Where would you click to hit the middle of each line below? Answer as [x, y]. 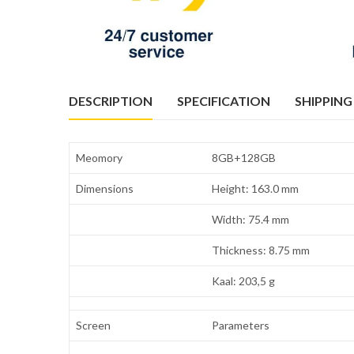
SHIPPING [324, 100]
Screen [94, 326]
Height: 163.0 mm [256, 189]
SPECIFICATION [224, 100]
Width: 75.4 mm [251, 220]
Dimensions [105, 189]
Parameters [241, 326]
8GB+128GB [244, 158]
